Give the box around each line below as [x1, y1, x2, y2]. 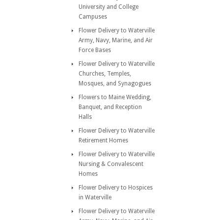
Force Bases [79, 47, 111, 54]
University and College [79, 3, 138, 10]
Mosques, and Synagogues [79, 80, 151, 87]
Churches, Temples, [79, 70, 131, 77]
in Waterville [79, 194, 111, 201]
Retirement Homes [79, 137, 128, 144]
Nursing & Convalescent [79, 161, 143, 167]
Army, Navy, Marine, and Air [79, 37, 153, 44]
